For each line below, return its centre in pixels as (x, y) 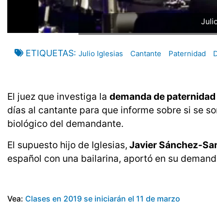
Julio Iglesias (101, 54)
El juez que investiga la (58, 97)
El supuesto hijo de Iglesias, (67, 145)
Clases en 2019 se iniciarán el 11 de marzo (103, 199)
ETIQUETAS (50, 53)
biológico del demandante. (65, 124)
